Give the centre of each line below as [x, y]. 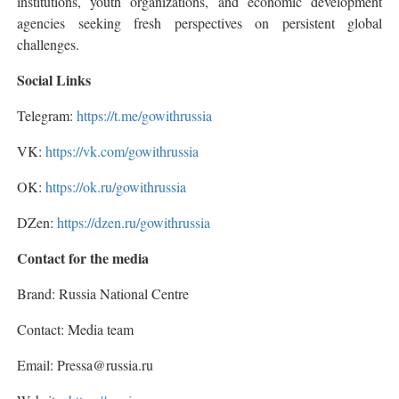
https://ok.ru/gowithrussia [116, 186]
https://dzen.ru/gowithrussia [134, 222]
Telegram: [47, 115]
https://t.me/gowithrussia [144, 115]
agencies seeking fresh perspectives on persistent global [199, 22]
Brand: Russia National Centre [103, 293]
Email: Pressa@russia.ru [85, 364]
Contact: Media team [75, 329]
